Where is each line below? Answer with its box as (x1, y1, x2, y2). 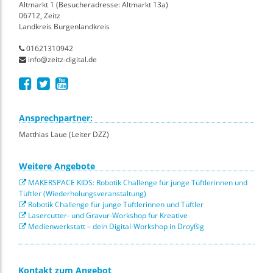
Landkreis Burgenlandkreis (19, 21, 110, 32)
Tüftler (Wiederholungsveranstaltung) (19, 188, 146, 199)
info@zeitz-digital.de (26, 54, 97, 65)
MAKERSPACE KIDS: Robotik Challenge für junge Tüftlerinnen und (26, 177, 247, 188)
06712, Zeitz (19, 10, 60, 21)
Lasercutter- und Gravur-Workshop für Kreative (26, 210, 188, 221)
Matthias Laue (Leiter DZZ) (19, 129, 109, 140)
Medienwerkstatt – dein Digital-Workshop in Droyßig (26, 221, 204, 232)
